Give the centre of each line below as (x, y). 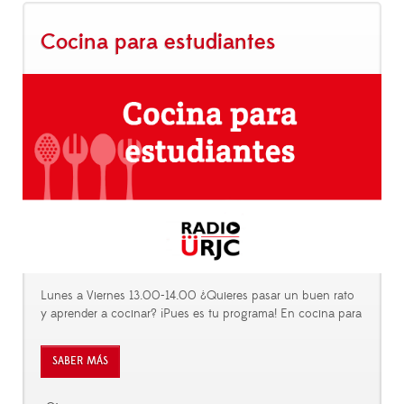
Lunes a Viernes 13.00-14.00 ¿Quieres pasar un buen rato (197, 296)
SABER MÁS (80, 362)
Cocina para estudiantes (158, 42)
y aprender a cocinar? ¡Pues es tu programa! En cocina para (201, 314)
